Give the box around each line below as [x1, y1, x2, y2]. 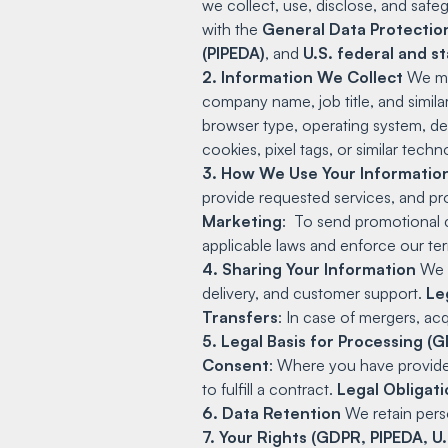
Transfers [202, 306, 278, 327]
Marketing [202, 210, 282, 231]
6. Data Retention [202, 402, 341, 423]
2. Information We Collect [202, 66, 403, 87]
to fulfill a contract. [202, 378, 337, 399]
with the [202, 18, 262, 39]
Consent [202, 354, 269, 375]
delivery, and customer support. [202, 282, 426, 303]
